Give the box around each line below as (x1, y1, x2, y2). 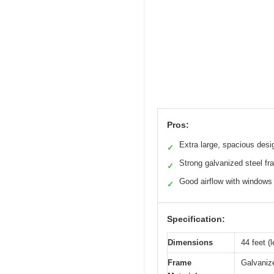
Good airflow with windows (179, 176, 272, 186)
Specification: (167, 213, 225, 224)
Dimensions (168, 237, 213, 247)
